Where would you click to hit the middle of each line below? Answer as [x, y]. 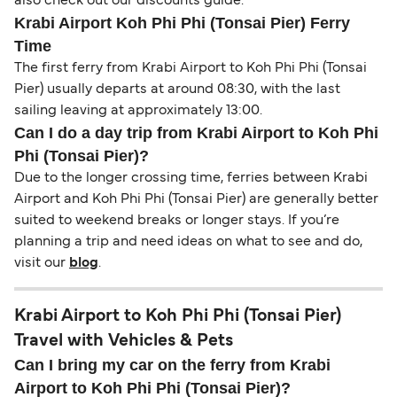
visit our [42, 264]
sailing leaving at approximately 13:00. [138, 111]
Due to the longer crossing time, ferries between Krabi [191, 179]
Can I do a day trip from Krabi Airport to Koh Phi [196, 133]
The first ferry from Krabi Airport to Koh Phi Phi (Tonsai [191, 69]
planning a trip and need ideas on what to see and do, [188, 242]
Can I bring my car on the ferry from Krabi [172, 366]
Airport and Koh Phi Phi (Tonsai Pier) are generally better [196, 200]
